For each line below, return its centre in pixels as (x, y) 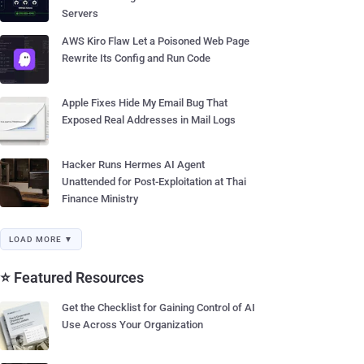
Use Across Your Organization (132, 325)
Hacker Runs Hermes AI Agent (133, 165)
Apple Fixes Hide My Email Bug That (145, 103)
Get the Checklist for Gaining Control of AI (158, 308)
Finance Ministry (100, 199)
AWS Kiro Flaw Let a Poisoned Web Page (156, 41)
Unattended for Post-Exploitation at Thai (154, 182)
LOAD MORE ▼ (41, 239)
